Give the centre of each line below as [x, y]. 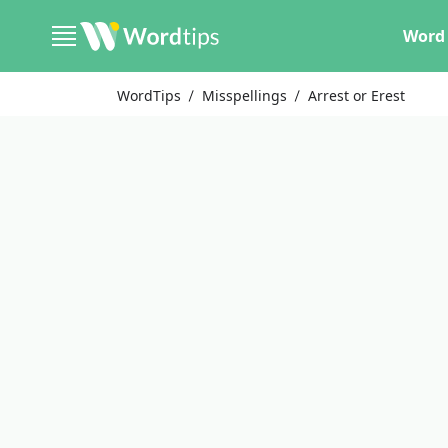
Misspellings [245, 95]
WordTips [149, 95]
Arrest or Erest [357, 95]
